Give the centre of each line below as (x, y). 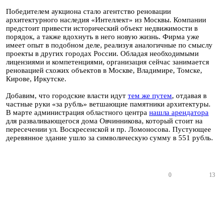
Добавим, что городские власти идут (67, 96)
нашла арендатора (179, 112)
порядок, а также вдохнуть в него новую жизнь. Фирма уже (103, 37)
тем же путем (150, 96)
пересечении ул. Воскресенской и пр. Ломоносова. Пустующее (109, 129)
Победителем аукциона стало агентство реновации (88, 11)
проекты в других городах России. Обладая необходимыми (102, 54)
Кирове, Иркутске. (37, 79)
